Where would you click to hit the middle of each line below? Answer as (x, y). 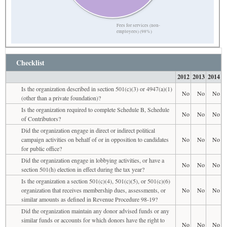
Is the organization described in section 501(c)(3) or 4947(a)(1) (97, 88)
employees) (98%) (134, 32)
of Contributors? (41, 118)
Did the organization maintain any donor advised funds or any (95, 211)
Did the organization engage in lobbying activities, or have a (93, 160)
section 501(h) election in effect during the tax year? (83, 169)
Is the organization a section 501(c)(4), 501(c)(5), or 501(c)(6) (96, 181)
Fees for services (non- (138, 26)
